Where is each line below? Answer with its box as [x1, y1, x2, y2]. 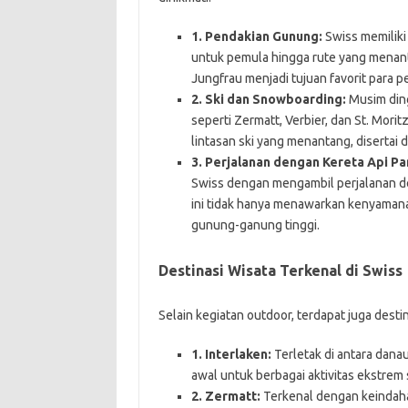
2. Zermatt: [190, 388, 260, 403]
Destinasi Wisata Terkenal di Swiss [158, 261, 403, 279]
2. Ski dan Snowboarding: [190, 91, 346, 107]
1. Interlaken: [190, 346, 271, 362]
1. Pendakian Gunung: [190, 28, 322, 44]
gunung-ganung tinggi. [190, 217, 320, 232]
